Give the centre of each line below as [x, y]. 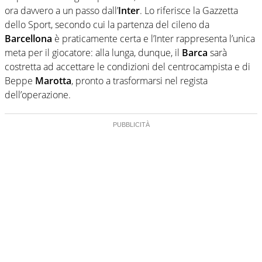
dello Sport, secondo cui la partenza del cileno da [107, 24]
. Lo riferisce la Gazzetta [189, 10]
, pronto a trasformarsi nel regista [139, 80]
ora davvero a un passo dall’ [61, 10]
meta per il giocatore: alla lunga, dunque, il [93, 52]
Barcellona [28, 38]
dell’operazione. [38, 94]
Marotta [53, 80]
